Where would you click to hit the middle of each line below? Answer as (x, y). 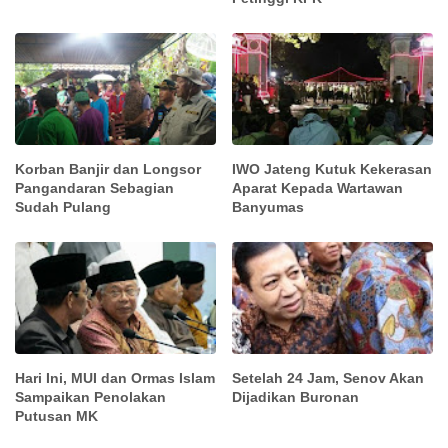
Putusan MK (56, 416)
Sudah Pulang (63, 206)
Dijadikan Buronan (296, 397)
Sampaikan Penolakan (90, 397)
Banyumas (268, 206)
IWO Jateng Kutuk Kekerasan (332, 168)
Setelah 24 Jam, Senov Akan (328, 378)
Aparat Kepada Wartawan (318, 187)
